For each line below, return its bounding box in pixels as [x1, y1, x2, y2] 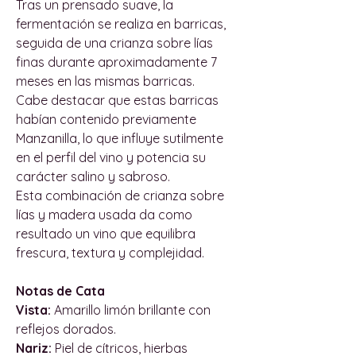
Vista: [16, 301, 51, 318]
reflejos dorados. [16, 320, 116, 337]
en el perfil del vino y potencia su [16, 149, 206, 165]
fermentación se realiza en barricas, [16, 15, 226, 32]
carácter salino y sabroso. [16, 168, 170, 184]
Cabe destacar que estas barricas [16, 91, 219, 108]
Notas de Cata [16, 282, 105, 299]
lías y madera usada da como [16, 206, 192, 222]
